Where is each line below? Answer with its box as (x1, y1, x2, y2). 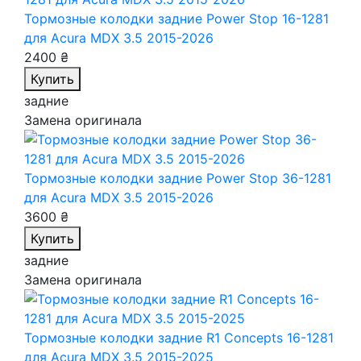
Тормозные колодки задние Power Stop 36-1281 (24, 170, 331, 186)
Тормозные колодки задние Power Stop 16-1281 (24, 10, 329, 27)
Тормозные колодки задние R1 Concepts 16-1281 (24, 330, 334, 346)
